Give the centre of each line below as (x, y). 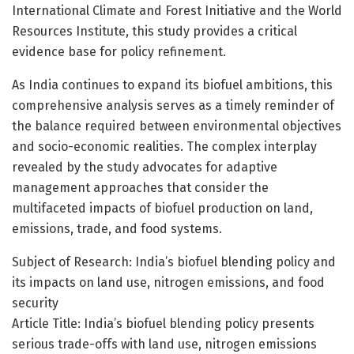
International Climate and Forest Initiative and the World (177, 10)
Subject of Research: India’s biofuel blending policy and (174, 262)
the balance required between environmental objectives (177, 126)
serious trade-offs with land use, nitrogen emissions (164, 344)
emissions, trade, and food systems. (117, 228)
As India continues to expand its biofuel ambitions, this (172, 85)
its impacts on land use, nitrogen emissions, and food (168, 282)
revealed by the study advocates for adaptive (145, 167)
